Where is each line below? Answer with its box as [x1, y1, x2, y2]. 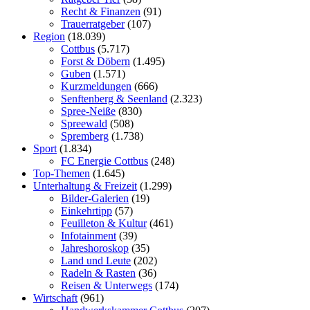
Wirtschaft [33, 292, 77, 304]
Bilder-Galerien [61, 192, 129, 205]
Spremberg [61, 130, 109, 143]
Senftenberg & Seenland [61, 93, 167, 105]
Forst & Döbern [61, 55, 130, 68]
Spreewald [61, 118, 107, 130]
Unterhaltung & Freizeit [33, 180, 137, 192]
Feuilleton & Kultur [61, 217, 147, 230]
